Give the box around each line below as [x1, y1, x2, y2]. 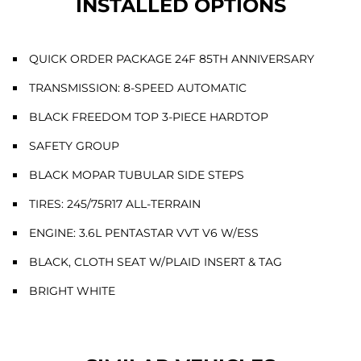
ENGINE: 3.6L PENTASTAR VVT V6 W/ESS [29, 225, 259, 240]
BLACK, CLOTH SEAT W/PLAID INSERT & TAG [29, 254, 282, 269]
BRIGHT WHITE [29, 283, 115, 298]
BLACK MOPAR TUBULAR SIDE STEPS [29, 167, 244, 182]
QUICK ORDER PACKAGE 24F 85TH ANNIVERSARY [29, 51, 314, 66]
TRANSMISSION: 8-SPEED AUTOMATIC [29, 80, 247, 95]
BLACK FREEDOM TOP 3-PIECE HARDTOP [29, 109, 268, 124]
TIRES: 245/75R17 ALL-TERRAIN [29, 196, 201, 211]
